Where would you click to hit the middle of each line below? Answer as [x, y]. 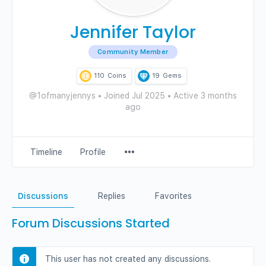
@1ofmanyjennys [62, 96]
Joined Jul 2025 [134, 96]
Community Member [133, 52]
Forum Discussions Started [91, 223]
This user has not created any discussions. [128, 259]
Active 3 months [204, 96]
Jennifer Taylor [133, 32]
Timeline [46, 152]
